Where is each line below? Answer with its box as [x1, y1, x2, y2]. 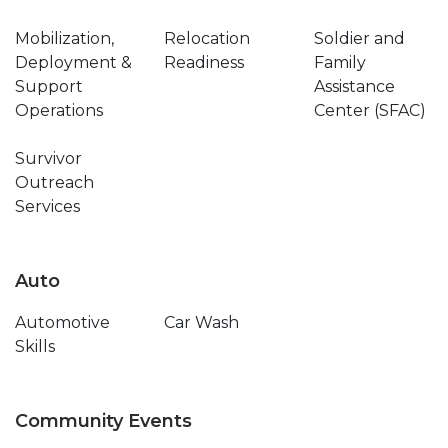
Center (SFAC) [313, 101, 426, 120]
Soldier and [313, 29, 405, 48]
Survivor [15, 149, 82, 168]
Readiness [164, 53, 245, 72]
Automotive [15, 313, 110, 332]
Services [15, 197, 80, 216]
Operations [15, 101, 103, 120]
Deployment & [15, 53, 132, 72]
